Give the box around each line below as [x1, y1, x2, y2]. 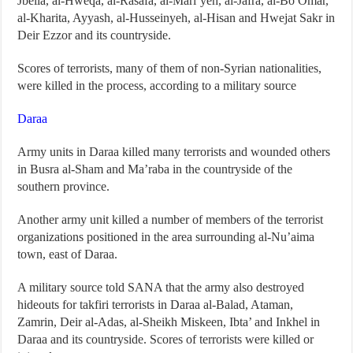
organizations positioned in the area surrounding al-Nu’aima [17, 230, 315, 244]
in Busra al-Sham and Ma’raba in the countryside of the [17, 162, 293, 176]
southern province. [17, 180, 110, 194]
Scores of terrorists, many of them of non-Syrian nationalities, [17, 61, 322, 76]
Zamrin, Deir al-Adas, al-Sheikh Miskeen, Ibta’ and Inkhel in [17, 315, 321, 329]
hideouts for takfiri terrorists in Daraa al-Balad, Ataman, [17, 298, 294, 312]
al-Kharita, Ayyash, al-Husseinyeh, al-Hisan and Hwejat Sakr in [17, 11, 336, 25]
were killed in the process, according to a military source [17, 79, 297, 93]
